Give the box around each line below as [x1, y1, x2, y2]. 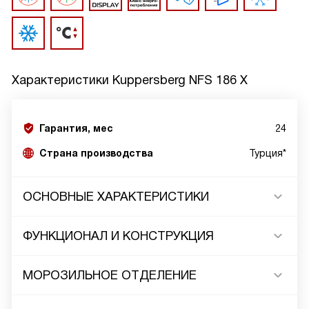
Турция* [249, 148, 286, 159]
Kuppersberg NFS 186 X [112, 73, 248, 87]
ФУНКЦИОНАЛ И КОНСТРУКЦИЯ [23, 229, 214, 243]
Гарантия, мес [39, 123, 113, 134]
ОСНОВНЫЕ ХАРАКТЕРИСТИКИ [23, 190, 209, 203]
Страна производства [39, 148, 153, 159]
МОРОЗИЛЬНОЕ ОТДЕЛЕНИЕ [23, 268, 197, 282]
